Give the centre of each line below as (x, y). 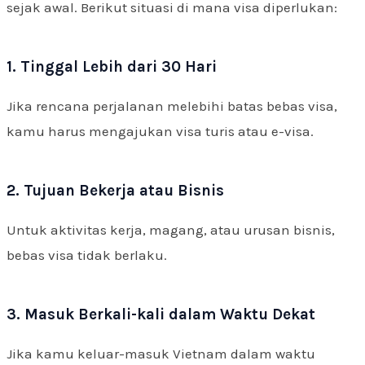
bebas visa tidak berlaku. (87, 255)
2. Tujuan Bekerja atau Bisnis (115, 190)
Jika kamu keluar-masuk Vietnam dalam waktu (161, 353)
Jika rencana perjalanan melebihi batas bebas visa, (172, 106)
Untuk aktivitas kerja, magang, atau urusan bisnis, (171, 229)
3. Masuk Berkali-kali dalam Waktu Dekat (161, 314)
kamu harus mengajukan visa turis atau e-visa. (160, 131)
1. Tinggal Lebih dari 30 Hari (112, 66)
